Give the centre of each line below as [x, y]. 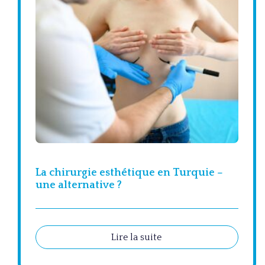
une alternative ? [79, 185]
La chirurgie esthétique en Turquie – [129, 173]
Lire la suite [136, 237]
